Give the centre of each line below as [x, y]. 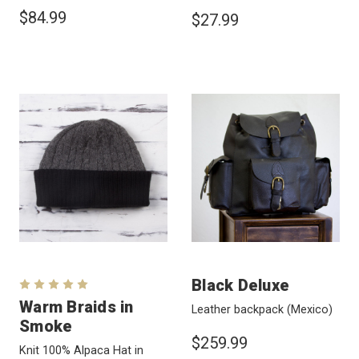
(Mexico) [310, 309]
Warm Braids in [77, 307]
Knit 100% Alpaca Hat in [81, 350]
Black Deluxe [240, 285]
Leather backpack [239, 309]
